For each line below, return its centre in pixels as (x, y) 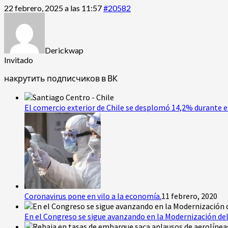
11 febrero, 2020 (189, 196)
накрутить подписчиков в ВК (61, 78)
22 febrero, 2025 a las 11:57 (53, 8)
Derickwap (64, 50)
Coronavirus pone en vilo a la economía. (93, 196)
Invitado (19, 60)
